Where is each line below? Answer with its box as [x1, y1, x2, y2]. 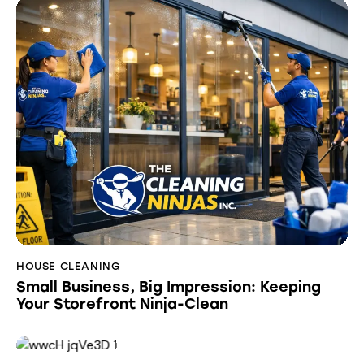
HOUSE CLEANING [16, 259, 121, 272]
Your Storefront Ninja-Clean [16, 295, 228, 314]
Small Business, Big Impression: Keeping [16, 278, 321, 297]
